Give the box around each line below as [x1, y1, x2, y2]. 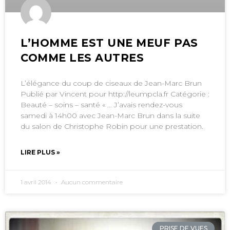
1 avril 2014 [21, 178, 53, 186]
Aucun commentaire [60, 178, 123, 186]
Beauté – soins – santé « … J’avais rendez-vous [21, 100, 182, 109]
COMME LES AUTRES [21, 51, 144, 64]
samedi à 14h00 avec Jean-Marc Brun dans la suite [21, 110, 200, 120]
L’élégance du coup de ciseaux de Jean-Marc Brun [21, 78, 202, 88]
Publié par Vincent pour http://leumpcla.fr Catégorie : [21, 89, 209, 99]
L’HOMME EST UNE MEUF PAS [21, 36, 198, 49]
